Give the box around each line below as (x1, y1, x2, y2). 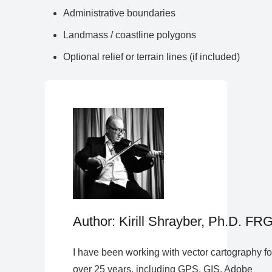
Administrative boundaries (63, 7, 175, 18)
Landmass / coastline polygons (63, 29, 196, 40)
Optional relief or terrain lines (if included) (63, 51, 240, 62)
